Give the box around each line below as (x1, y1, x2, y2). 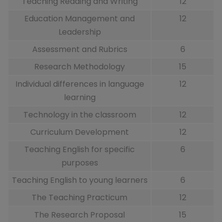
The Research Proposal (34, 209, 125, 221)
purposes (61, 157, 98, 169)
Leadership (58, 26, 101, 38)
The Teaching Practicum (32, 192, 127, 204)
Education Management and (24, 13, 135, 25)
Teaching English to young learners (11, 174, 148, 186)
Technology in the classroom (23, 109, 136, 121)
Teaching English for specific (24, 144, 135, 156)
